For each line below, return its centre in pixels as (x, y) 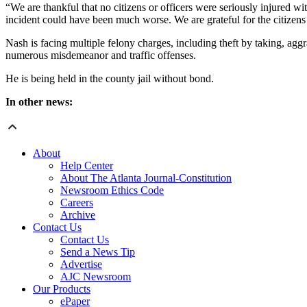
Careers (77, 203)
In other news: (39, 102)
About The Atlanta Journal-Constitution (146, 178)
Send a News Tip (98, 252)
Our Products (62, 289)
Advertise (81, 265)
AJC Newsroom (96, 277)
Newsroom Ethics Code (112, 191)
